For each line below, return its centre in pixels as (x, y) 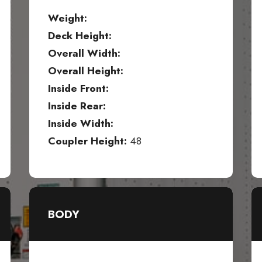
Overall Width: (84, 54)
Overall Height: (86, 71)
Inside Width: (81, 124)
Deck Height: (80, 36)
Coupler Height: (87, 141)
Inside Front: (78, 89)
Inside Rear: (77, 106)
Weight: (68, 18)
